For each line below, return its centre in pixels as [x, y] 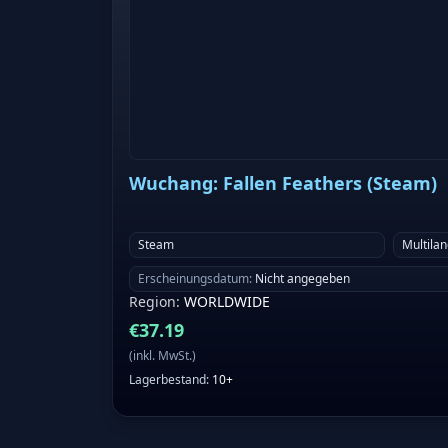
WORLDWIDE [227, 302]
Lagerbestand [167, 380]
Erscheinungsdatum [193, 279]
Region [152, 302]
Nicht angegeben [302, 279]
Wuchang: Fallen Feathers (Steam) [283, 183]
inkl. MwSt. [162, 356]
